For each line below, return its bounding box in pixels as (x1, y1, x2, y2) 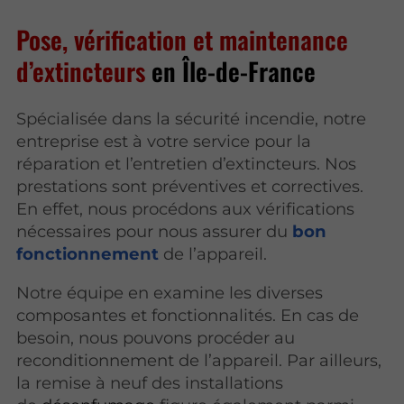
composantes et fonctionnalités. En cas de (16, 304, 360, 326)
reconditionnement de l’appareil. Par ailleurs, (16, 349, 382, 371)
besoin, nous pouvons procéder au (16, 326, 296, 348)
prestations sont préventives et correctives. (16, 175, 364, 197)
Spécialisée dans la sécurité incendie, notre (16, 107, 367, 129)
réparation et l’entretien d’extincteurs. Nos (16, 152, 357, 174)
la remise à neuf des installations (16, 372, 284, 393)
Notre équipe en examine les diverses (16, 281, 324, 303)
